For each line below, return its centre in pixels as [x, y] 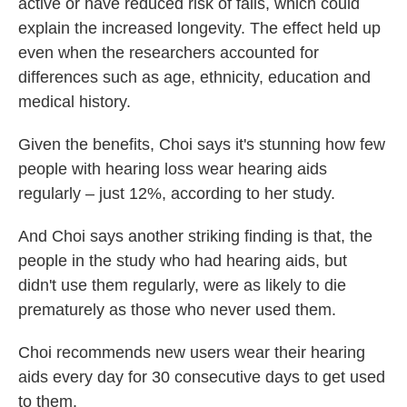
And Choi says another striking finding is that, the [195, 237]
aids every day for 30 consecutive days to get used [202, 377]
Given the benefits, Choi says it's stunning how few [202, 145]
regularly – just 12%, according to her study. [177, 194]
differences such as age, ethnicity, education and [194, 78]
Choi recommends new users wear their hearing [192, 353]
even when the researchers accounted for [169, 53]
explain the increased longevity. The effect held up [199, 29]
